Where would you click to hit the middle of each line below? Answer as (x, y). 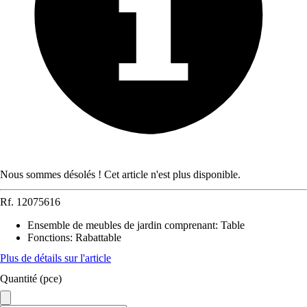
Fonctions (49, 237)
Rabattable (98, 237)
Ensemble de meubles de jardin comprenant (121, 225)
